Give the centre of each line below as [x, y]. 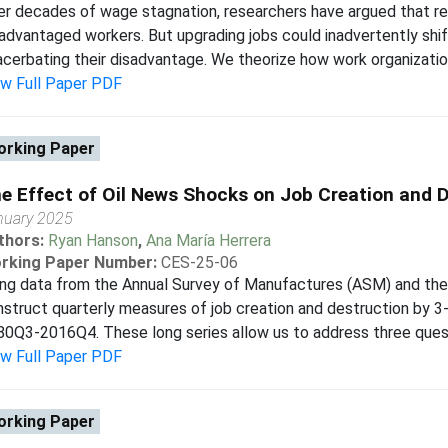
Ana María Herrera [208, 240]
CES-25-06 [199, 262]
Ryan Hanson [92, 240]
